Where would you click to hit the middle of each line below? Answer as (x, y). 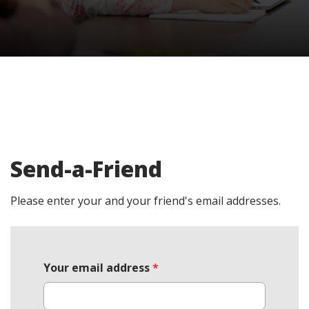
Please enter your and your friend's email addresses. (146, 200)
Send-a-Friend (86, 169)
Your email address (97, 267)
